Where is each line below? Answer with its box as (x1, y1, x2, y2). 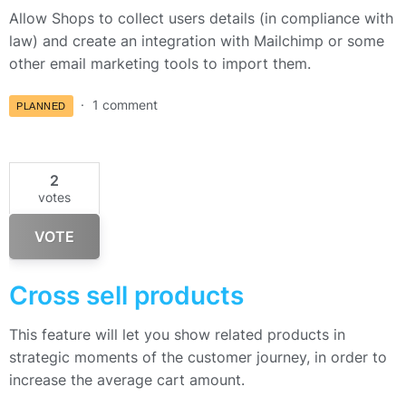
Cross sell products (9, 280, 244, 312)
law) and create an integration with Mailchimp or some (9, 32, 384, 50)
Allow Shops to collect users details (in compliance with (9, 9, 393, 27)
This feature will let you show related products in (9, 325, 345, 344)
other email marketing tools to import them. (9, 54, 311, 72)
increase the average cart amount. (9, 371, 245, 390)
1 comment (92, 97, 158, 112)
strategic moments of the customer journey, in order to (9, 348, 387, 367)
